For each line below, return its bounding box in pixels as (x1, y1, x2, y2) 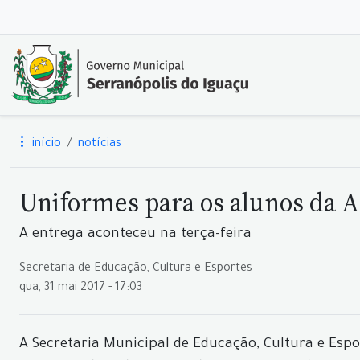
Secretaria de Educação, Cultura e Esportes (19, 263, 252, 276)
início (29, 138, 61, 151)
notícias (78, 138, 121, 151)
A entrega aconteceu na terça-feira (19, 227, 252, 243)
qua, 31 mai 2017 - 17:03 (19, 282, 142, 295)
